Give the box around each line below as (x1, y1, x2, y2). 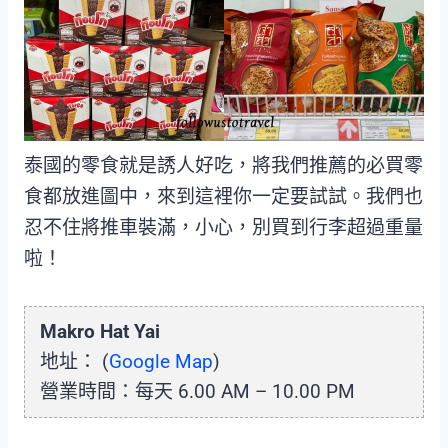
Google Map (109, 350, 213, 374)
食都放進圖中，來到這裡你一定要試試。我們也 (24, 185, 423, 209)
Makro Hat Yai (40, 320, 160, 344)
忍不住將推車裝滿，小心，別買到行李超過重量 (24, 216, 423, 240)
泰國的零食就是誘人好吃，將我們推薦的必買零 (24, 154, 423, 178)
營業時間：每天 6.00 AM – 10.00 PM (40, 380, 355, 404)
